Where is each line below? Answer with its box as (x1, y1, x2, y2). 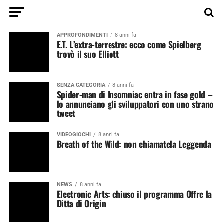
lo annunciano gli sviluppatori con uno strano (56, 97, 214, 110)
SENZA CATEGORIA (56, 82, 105, 88)
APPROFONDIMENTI (56, 32, 108, 38)
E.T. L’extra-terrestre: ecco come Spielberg (56, 38, 201, 51)
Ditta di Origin (56, 197, 106, 210)
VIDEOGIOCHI (56, 131, 91, 138)
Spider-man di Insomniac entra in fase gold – (56, 88, 213, 101)
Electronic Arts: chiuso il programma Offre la (56, 187, 212, 200)
